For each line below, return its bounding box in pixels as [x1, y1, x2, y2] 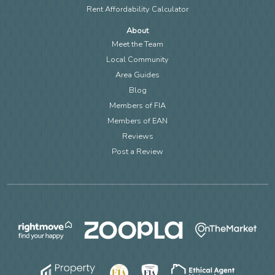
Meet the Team [112, 38, 163, 50]
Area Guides [115, 69, 160, 80]
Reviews [122, 130, 153, 142]
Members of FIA [109, 99, 166, 111]
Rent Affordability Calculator [87, 3, 188, 15]
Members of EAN [107, 115, 168, 126]
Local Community [106, 53, 169, 65]
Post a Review [112, 145, 163, 157]
